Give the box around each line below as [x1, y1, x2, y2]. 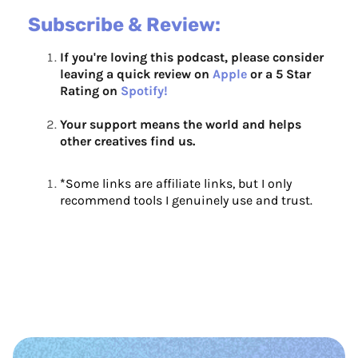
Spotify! [121, 83, 168, 99]
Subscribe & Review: [28, 14, 221, 37]
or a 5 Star [247, 66, 311, 82]
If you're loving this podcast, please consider [60, 50, 324, 66]
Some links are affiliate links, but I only [66, 176, 292, 192]
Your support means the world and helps [60, 117, 301, 133]
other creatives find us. [60, 133, 195, 149]
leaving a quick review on [60, 66, 213, 82]
